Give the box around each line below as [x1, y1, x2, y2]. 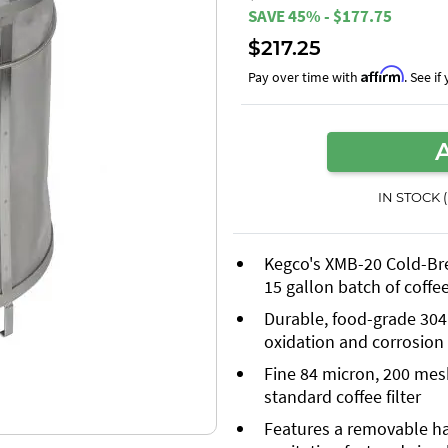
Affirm [361, 64, 404, 83]
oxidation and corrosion [263, 329, 444, 353]
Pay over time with [248, 67, 361, 86]
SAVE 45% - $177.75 [248, 5, 392, 27]
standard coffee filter [263, 384, 421, 408]
